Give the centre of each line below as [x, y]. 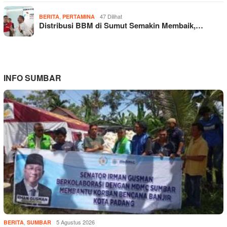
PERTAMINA [79, 17]
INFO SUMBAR [32, 78]
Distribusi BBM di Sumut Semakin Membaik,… [121, 26]
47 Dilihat [111, 16]
